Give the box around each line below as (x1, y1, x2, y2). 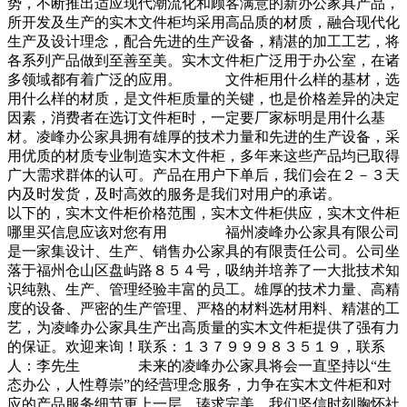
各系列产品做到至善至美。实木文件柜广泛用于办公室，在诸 (7, 53, 400, 69)
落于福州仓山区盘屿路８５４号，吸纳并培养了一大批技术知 (7, 263, 400, 279)
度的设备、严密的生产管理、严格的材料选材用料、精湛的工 (7, 301, 400, 317)
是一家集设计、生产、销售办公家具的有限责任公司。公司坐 (7, 243, 400, 260)
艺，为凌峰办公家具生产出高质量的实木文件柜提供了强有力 (7, 320, 400, 336)
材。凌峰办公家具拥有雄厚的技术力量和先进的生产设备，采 (7, 129, 400, 145)
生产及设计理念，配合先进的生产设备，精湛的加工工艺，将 (7, 34, 400, 50)
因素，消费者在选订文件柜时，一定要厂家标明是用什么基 (7, 110, 385, 126)
